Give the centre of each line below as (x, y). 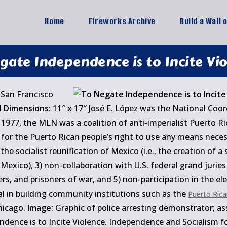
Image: (40, 208)
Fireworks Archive (122, 21)
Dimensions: (27, 108)
